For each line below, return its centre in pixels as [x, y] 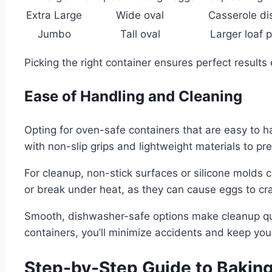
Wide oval [140, 15]
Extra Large [54, 15]
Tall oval [140, 34]
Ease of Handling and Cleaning [133, 96]
